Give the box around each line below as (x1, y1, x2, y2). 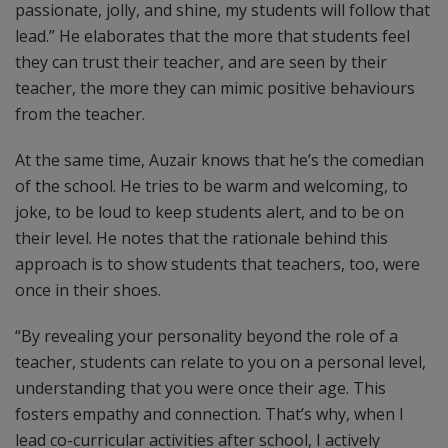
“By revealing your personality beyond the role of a (15, 325, 398, 347)
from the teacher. (15, 103, 145, 125)
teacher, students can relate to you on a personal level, (15, 351, 426, 373)
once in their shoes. (15, 279, 161, 301)
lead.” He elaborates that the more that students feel (15, 25, 410, 47)
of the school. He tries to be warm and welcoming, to (15, 175, 408, 197)
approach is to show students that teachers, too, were (15, 253, 420, 275)
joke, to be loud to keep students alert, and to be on (15, 201, 404, 223)
